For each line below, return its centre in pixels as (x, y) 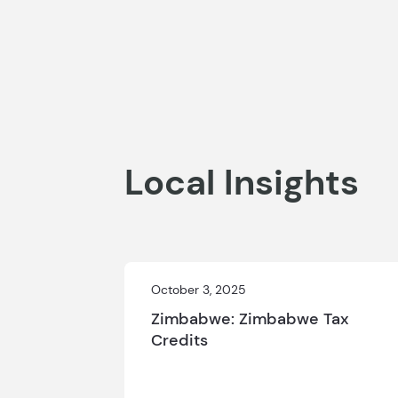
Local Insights (241, 182)
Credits (179, 340)
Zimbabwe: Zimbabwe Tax (250, 319)
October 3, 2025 (198, 290)
